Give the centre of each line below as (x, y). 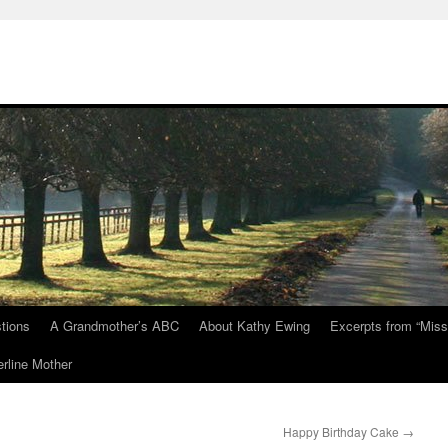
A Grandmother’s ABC (114, 325)
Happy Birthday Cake (342, 431)
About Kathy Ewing (254, 325)
